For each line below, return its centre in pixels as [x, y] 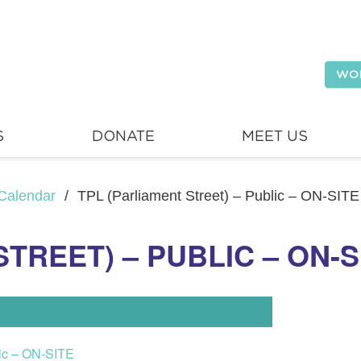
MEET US [275, 137]
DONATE [123, 137]
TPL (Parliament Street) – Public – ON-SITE [218, 196]
